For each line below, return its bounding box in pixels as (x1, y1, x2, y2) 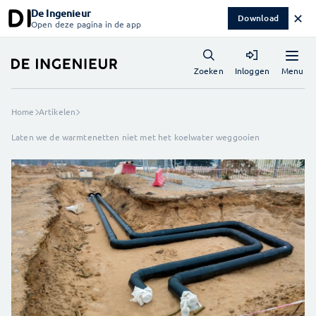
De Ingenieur (31, 6, 91, 20)
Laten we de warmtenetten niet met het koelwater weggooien (11, 131, 260, 142)
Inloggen (234, 65, 269, 76)
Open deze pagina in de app (31, 18, 141, 30)
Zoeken (193, 65, 224, 76)
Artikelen (38, 106, 76, 117)
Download (238, 12, 279, 24)
